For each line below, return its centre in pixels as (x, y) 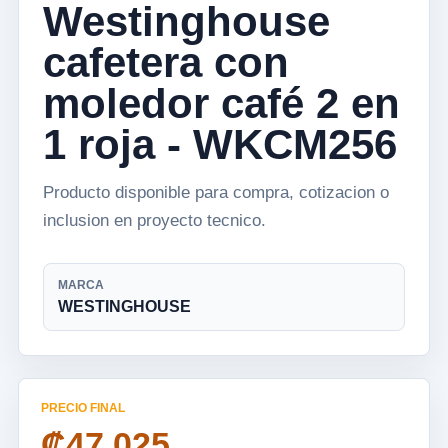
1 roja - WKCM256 (220, 144)
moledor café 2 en (221, 103)
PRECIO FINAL (83, 408)
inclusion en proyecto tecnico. (154, 220)
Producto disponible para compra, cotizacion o (216, 192)
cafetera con (166, 62)
